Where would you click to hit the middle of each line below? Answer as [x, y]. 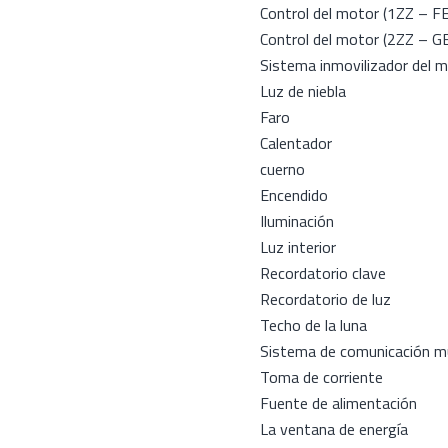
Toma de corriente [321, 377]
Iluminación [297, 221]
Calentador [296, 143]
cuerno [282, 169]
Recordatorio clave [323, 273]
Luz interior [298, 247]
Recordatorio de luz [325, 299]
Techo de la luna [313, 325]
